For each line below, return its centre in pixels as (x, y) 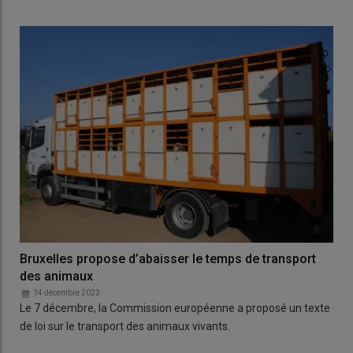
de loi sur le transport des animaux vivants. (125, 326)
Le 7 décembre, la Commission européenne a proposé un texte (175, 308)
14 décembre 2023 (67, 292)
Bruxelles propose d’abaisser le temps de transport (168, 258)
